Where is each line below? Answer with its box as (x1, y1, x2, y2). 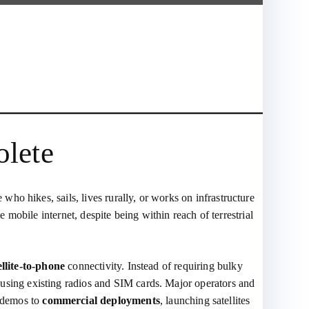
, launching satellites (159, 295, 250, 306)
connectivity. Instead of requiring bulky (65, 260, 243, 272)
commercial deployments (42, 295, 160, 306)
